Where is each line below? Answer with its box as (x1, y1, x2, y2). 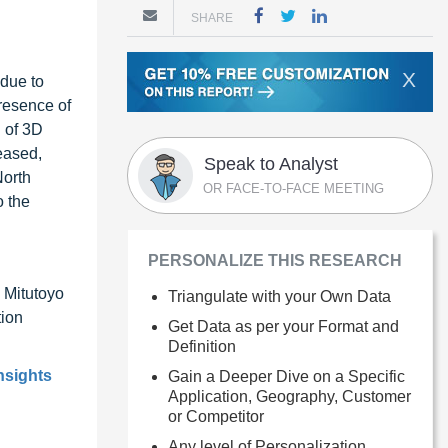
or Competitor (168, 407, 264, 425)
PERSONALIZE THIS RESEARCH (148, 251, 402, 269)
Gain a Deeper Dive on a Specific (168, 367, 405, 385)
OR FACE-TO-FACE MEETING (203, 180, 384, 196)
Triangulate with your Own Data (168, 287, 391, 305)
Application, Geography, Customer (168, 387, 411, 405)
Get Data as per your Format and (168, 317, 399, 335)
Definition (168, 337, 236, 355)
